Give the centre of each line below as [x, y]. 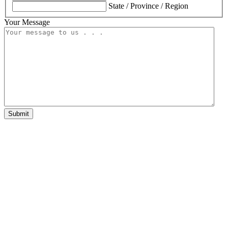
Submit [19, 113]
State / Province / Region [148, 6]
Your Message [27, 22]
